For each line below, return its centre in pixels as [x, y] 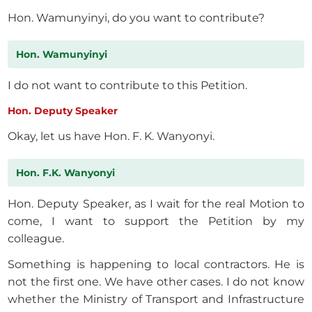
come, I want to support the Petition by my [156, 221]
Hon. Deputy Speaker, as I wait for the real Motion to [156, 204]
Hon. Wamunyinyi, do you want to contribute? [136, 18]
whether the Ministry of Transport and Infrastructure [156, 299]
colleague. [36, 239]
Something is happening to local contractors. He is [156, 265]
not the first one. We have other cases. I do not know [156, 282]
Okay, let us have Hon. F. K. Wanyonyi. [111, 136]
